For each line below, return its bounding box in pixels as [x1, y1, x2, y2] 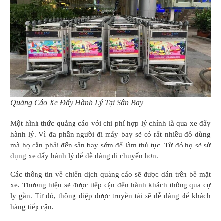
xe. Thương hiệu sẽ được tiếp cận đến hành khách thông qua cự [10, 181, 211, 189]
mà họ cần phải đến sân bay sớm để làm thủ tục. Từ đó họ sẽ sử [10, 141, 211, 149]
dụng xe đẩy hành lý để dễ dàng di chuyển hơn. [10, 152, 158, 160]
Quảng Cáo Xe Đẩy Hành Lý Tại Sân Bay [10, 98, 143, 107]
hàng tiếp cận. [10, 202, 54, 211]
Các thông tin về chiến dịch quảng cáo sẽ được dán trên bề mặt [10, 170, 211, 178]
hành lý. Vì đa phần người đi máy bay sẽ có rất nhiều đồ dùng [10, 130, 211, 139]
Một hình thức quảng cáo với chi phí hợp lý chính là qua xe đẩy [10, 119, 211, 128]
